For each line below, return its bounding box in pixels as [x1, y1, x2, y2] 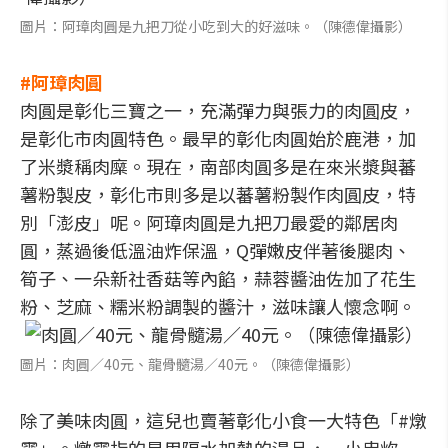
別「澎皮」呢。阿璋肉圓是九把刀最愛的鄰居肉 [20, 209, 398, 235]
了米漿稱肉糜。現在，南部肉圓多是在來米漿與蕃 [20, 153, 416, 179]
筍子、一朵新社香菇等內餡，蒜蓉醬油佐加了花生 [20, 265, 416, 291]
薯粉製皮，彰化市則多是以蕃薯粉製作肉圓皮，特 [20, 181, 416, 207]
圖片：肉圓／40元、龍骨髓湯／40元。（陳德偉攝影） [20, 354, 360, 374]
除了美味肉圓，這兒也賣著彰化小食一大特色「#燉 [20, 407, 427, 433]
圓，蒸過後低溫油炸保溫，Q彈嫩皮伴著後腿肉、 [20, 237, 411, 263]
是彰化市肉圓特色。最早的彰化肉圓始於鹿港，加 [20, 125, 416, 151]
